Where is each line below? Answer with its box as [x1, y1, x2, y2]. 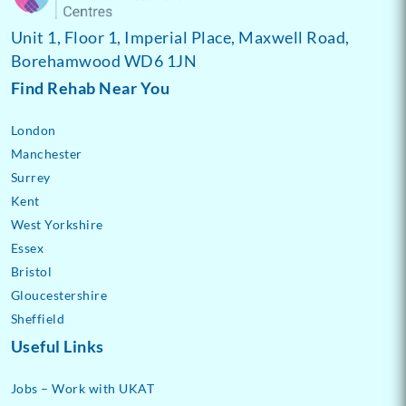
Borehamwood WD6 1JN [10, 51, 198, 72]
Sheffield [10, 311, 65, 327]
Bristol [10, 264, 53, 280]
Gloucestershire [10, 287, 108, 304]
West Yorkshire [10, 217, 103, 233]
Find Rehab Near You [10, 78, 170, 99]
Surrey [10, 169, 51, 186]
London [10, 122, 56, 139]
